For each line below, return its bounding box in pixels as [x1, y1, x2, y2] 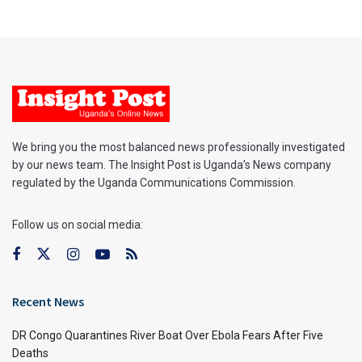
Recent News [12, 293, 84, 309]
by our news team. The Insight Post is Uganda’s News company [12, 158, 331, 171]
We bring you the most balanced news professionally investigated [12, 140, 345, 154]
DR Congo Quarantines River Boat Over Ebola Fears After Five [12, 328, 323, 342]
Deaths [12, 346, 48, 360]
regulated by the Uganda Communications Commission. [12, 175, 296, 189]
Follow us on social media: [12, 217, 143, 231]
